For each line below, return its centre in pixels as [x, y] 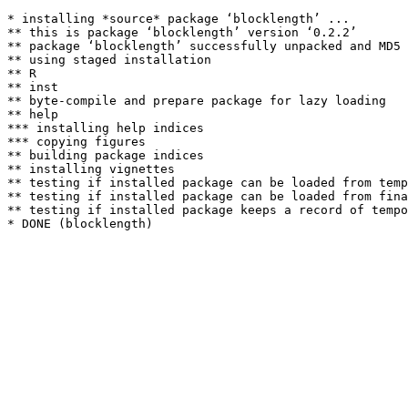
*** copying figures [76, 142]
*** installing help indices [106, 128]
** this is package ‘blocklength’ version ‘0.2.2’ [182, 32]
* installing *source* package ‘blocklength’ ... [178, 19]
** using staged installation [109, 60]
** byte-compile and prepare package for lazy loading [197, 101]
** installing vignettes [91, 169]
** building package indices [106, 155]
